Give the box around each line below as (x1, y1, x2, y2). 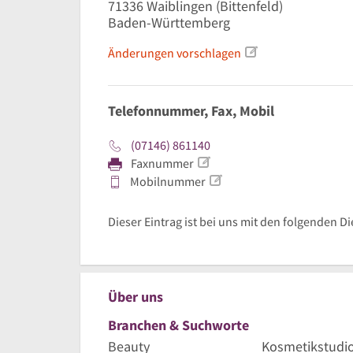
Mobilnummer (128, 173, 206, 190)
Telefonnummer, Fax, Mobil (108, 102, 274, 121)
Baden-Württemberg (108, 13, 230, 32)
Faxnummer (128, 155, 194, 172)
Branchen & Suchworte (108, 316, 249, 335)
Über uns (108, 288, 163, 307)
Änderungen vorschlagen (108, 45, 241, 61)
